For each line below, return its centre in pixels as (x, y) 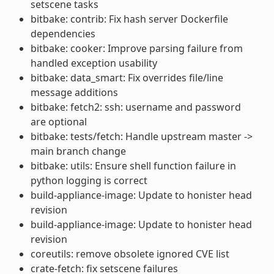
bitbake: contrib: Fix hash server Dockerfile (129, 19)
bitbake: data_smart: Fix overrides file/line (127, 77)
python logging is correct (89, 180)
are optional (58, 121)
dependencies (63, 33)
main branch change (78, 151)
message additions (74, 92)
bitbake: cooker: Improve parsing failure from (136, 48)
